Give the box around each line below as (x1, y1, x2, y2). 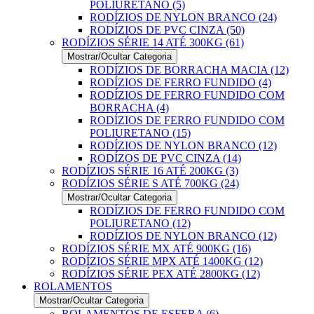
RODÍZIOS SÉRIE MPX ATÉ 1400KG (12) (62, 255, 263, 267)
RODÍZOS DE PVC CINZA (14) (90, 152, 241, 164)
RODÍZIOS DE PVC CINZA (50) (90, 24, 245, 36)
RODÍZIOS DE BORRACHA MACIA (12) (90, 64, 289, 76)
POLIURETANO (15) (90, 127, 191, 139)
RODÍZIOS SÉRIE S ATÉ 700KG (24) (62, 177, 239, 189)
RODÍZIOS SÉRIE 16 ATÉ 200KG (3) (62, 165, 238, 177)
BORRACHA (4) (90, 102, 169, 114)
